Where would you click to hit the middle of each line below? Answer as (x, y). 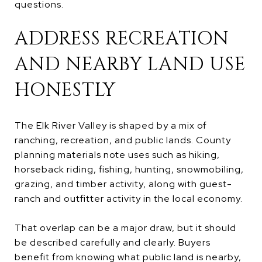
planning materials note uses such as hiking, (117, 154)
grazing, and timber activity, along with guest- (123, 184)
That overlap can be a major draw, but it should (125, 227)
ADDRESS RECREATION (122, 39)
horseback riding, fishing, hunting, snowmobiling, (129, 169)
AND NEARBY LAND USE (130, 64)
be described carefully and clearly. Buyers (113, 242)
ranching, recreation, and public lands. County (123, 140)
